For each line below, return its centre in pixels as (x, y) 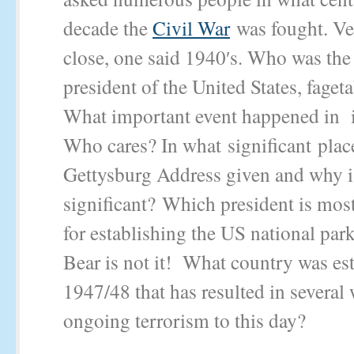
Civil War (191, 28)
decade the (108, 28)
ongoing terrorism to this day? (185, 320)
